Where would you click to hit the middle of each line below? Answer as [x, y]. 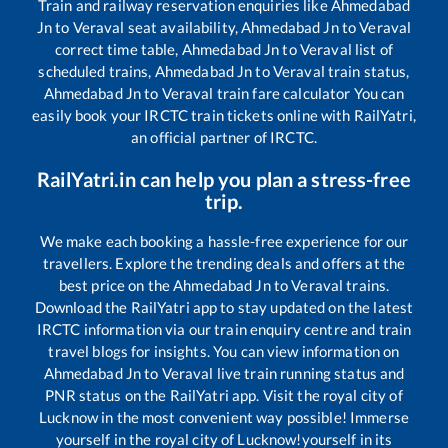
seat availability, [183, 26]
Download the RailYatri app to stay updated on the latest [224, 306]
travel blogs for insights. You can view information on [224, 350]
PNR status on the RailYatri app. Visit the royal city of [224, 394]
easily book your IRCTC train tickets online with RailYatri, [224, 114]
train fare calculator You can [309, 92]
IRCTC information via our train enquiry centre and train [224, 328]
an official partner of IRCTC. [224, 136]
